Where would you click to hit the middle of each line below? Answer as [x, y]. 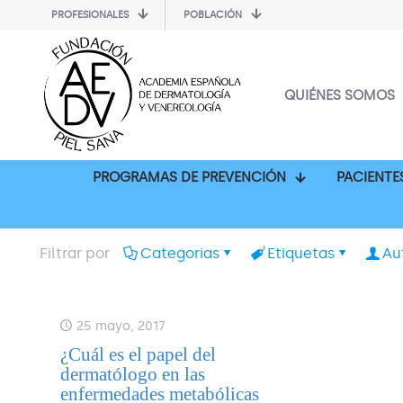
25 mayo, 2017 [121, 326]
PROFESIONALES [90, 15]
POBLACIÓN [213, 15]
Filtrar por [75, 253]
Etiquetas [301, 253]
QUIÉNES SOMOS [340, 95]
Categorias [180, 253]
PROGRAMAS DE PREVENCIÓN [189, 177]
